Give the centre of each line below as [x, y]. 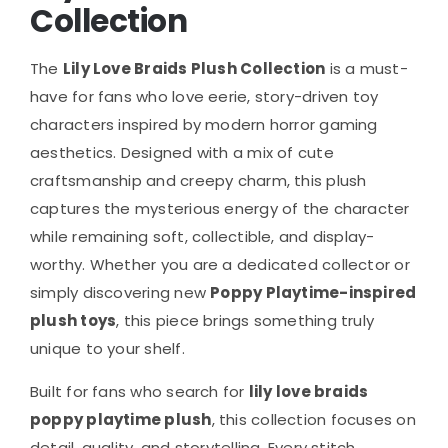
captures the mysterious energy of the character [220, 209]
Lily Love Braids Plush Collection [194, 69]
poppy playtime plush [121, 420]
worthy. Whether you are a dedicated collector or [220, 265]
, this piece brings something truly [245, 321]
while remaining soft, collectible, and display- [202, 237]
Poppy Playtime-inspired [313, 293]
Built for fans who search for [139, 392]
